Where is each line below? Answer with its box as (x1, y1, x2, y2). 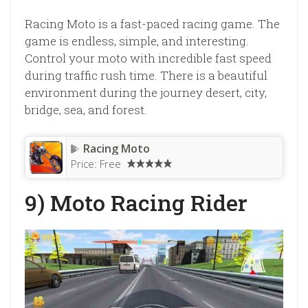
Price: (71, 156, 100, 170)
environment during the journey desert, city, (25, 85, 267, 101)
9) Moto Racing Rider (25, 187, 247, 217)
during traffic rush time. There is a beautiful (25, 67, 267, 84)
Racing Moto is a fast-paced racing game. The (25, 16, 280, 32)
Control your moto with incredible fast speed (25, 50, 272, 67)
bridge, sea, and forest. (25, 102, 147, 118)
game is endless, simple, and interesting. (25, 33, 249, 49)
